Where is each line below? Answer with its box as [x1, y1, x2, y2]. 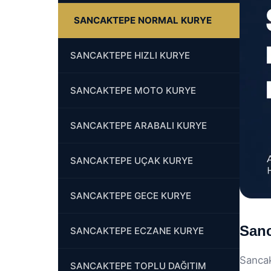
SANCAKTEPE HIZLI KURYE [70, 50, 190, 61]
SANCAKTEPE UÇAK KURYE [70, 155, 193, 166]
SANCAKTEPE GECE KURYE [70, 190, 191, 201]
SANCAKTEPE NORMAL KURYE [74, 15, 212, 26]
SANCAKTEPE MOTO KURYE [70, 85, 196, 96]
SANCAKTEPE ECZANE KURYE [70, 225, 204, 237]
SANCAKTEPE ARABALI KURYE [70, 120, 207, 131]
